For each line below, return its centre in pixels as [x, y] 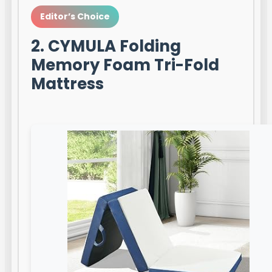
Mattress [68, 84]
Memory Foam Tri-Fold [125, 65]
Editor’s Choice [75, 17]
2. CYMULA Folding [106, 46]
